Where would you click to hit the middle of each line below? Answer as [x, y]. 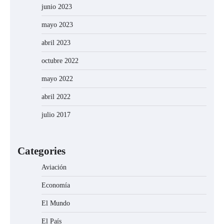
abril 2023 [56, 43]
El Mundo [56, 203]
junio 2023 [57, 7]
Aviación [54, 167]
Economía [56, 185]
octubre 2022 [60, 61]
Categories [41, 151]
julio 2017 [56, 115]
